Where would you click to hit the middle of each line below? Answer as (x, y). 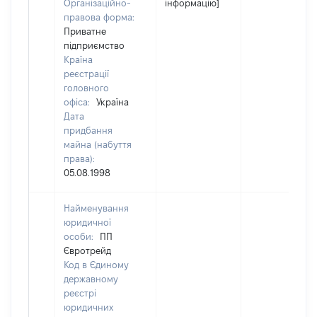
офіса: (78, 102)
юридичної (87, 222)
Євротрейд (87, 250)
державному (91, 279)
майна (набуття (98, 144)
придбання (88, 130)
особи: (80, 236)
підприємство (94, 45)
